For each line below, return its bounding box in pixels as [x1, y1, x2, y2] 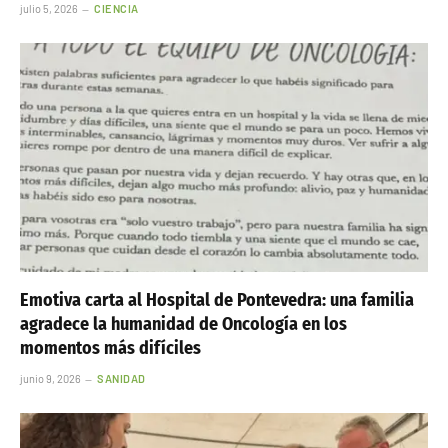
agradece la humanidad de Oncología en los [20, 313, 347, 336]
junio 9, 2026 [20, 372, 81, 386]
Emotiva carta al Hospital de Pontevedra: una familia [20, 289, 414, 312]
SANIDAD [97, 372, 146, 386]
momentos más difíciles [20, 337, 201, 360]
